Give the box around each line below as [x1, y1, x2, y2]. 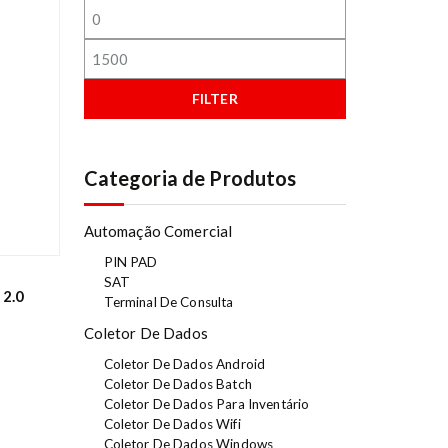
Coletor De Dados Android [103, 355, 266, 372]
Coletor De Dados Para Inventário [103, 395, 310, 412]
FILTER [191, 89, 238, 107]
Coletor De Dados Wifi [103, 415, 241, 432]
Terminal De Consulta [103, 293, 234, 310]
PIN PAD [103, 253, 158, 270]
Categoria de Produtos [83, 165, 297, 190]
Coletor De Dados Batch [103, 375, 252, 392]
